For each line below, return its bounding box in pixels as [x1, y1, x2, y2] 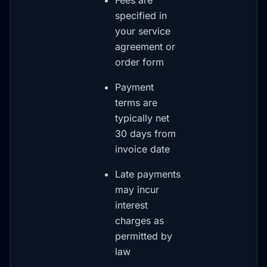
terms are [115, 97, 157, 108]
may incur [115, 184, 159, 195]
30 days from [115, 128, 176, 139]
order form [115, 56, 164, 68]
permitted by [115, 230, 172, 242]
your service [115, 25, 170, 37]
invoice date [115, 143, 170, 155]
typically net [115, 112, 169, 124]
